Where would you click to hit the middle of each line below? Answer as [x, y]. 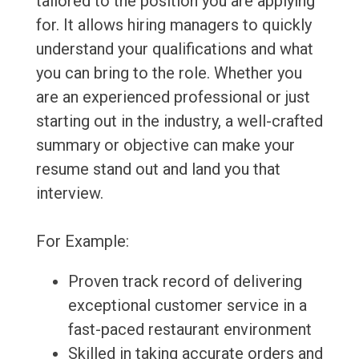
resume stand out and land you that [158, 169]
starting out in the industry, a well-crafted [179, 121]
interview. [69, 194]
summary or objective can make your [165, 145]
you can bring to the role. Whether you [169, 73]
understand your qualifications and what [174, 49]
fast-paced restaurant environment [190, 330]
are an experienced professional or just [173, 97]
